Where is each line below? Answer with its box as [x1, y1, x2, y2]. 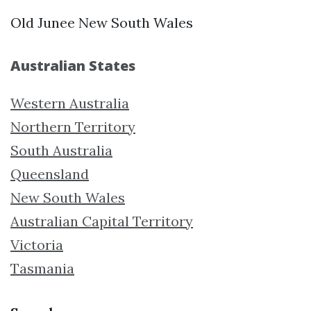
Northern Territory [10, 117, 135, 135]
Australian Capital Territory [10, 212, 193, 230]
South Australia [10, 141, 112, 159]
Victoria [10, 235, 63, 253]
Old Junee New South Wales [10, 13, 193, 31]
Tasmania [10, 259, 74, 277]
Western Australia [10, 94, 129, 112]
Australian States [10, 56, 135, 75]
